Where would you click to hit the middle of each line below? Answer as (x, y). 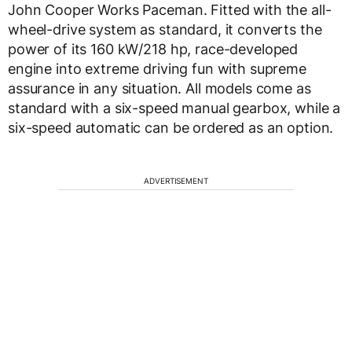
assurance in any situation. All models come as (159, 89)
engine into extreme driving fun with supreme (157, 69)
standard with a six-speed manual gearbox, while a (174, 108)
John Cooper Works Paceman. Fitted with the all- (170, 10)
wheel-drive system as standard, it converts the (165, 30)
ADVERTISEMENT (176, 181)
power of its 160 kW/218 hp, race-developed (153, 49)
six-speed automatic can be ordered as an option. (171, 128)
